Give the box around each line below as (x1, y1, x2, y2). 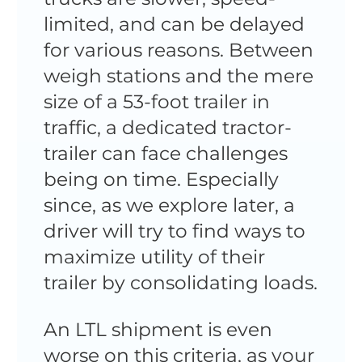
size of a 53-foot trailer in (43, 90, 270, 114)
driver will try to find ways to (43, 219, 305, 243)
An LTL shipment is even (43, 317, 272, 341)
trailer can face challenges (43, 141, 288, 166)
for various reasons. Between (43, 38, 314, 62)
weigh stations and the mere (43, 64, 314, 88)
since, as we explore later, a (43, 193, 295, 217)
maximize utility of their (43, 245, 265, 269)
